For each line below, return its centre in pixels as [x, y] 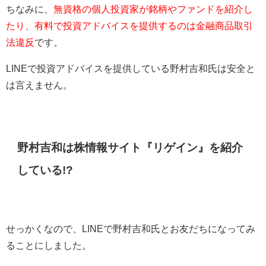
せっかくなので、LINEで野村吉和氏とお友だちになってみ [131, 228]
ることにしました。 [49, 245]
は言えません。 [39, 85]
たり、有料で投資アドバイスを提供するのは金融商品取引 [129, 26]
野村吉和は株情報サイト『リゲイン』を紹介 [130, 147]
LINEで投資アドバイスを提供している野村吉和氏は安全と [131, 69]
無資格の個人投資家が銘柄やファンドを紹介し [153, 9]
